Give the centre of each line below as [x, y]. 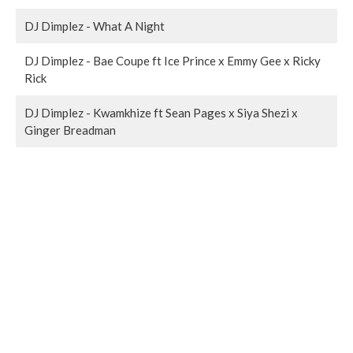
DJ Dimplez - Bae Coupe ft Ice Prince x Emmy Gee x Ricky [173, 61]
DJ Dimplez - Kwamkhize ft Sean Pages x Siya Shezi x [161, 113]
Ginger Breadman [70, 130]
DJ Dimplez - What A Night [95, 26]
